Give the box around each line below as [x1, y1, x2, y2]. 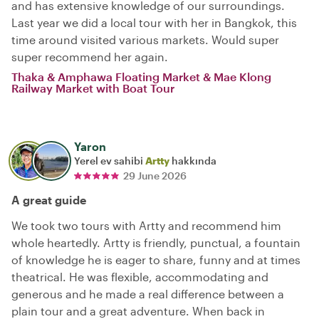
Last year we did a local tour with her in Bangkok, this [11, 15, 297, 29]
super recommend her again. [11, 49, 168, 63]
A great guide [11, 192, 86, 206]
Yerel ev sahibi [74, 154, 145, 167]
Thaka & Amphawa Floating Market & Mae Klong [11, 69, 271, 83]
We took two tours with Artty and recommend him [11, 218, 281, 232]
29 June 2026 [123, 169, 187, 182]
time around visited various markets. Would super [11, 32, 279, 46]
